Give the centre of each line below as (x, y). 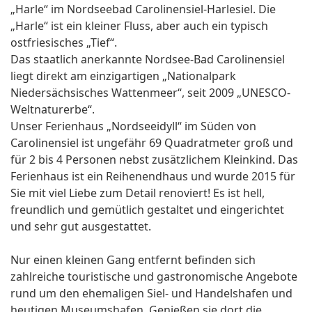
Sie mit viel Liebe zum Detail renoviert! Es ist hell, (138, 193)
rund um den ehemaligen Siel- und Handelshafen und (151, 294)
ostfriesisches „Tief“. (64, 43)
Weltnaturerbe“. (53, 110)
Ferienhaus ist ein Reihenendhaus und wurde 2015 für (153, 177)
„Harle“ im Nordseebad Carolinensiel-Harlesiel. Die (143, 9)
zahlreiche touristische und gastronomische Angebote (154, 277)
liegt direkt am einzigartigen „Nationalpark (123, 76)
